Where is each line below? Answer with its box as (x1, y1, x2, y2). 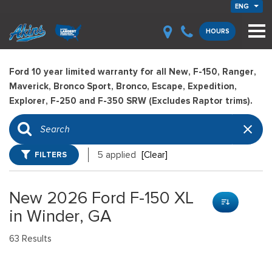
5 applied (98, 149, 138, 160)
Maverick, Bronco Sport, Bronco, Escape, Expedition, (9, 81, 237, 92)
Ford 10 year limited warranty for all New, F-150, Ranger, (9, 66, 256, 77)
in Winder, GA (9, 205, 111, 226)
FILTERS (35, 149, 67, 160)
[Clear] (141, 149, 168, 160)
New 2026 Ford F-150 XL (9, 187, 194, 208)
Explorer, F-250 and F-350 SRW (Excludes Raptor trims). (9, 95, 253, 106)
